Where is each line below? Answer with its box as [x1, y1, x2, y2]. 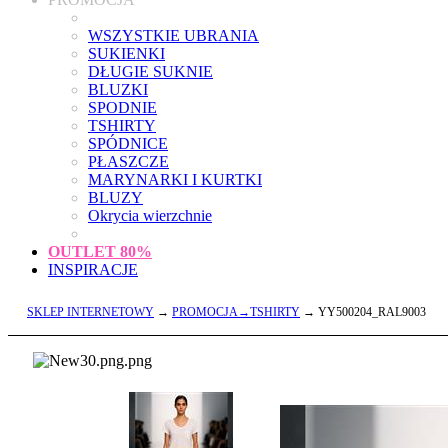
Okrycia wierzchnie [88, 207, 212, 224]
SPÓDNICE [88, 135, 168, 152]
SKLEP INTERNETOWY [27, 305, 154, 319]
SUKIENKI [88, 45, 165, 62]
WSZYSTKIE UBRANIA [88, 27, 259, 44]
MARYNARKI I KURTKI [88, 171, 262, 188]
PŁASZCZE [88, 153, 169, 170]
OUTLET [48, 243, 120, 260]
